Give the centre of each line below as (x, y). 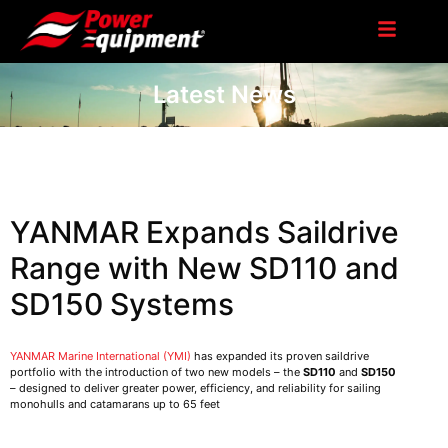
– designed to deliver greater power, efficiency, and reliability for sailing (195, 388)
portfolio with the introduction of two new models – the (156, 372)
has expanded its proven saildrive (280, 356)
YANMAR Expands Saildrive (204, 231)
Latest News (224, 94)
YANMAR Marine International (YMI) (100, 356)
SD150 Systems (122, 303)
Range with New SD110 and (204, 267)
